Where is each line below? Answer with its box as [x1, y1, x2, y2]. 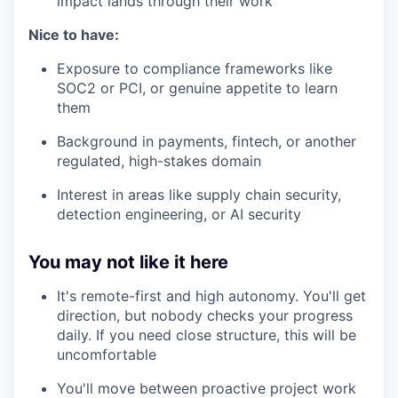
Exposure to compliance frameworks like [57, 60, 332, 78]
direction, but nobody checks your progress [57, 306, 353, 325]
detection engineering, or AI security [57, 205, 301, 224]
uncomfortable [57, 346, 156, 364]
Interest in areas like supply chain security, [57, 186, 341, 204]
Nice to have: [28, 26, 119, 44]
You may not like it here [28, 251, 228, 274]
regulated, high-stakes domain [57, 152, 261, 171]
